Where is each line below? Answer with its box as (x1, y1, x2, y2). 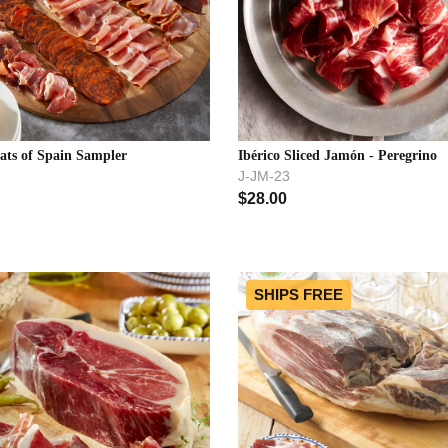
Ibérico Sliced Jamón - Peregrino (238, 147, 437, 163)
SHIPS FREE (254, 286, 343, 303)
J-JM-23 (238, 167, 290, 184)
